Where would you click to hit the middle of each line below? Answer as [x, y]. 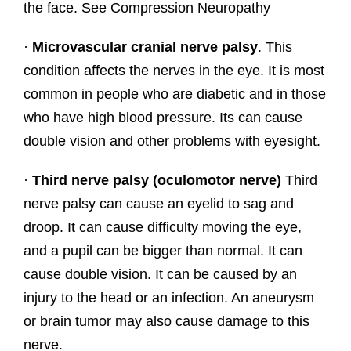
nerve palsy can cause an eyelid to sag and [158, 204]
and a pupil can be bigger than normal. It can [163, 251]
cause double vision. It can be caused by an [160, 275]
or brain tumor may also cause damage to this [166, 322]
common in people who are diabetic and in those [174, 94]
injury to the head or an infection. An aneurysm [168, 298]
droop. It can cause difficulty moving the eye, [162, 228]
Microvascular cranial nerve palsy [145, 47]
